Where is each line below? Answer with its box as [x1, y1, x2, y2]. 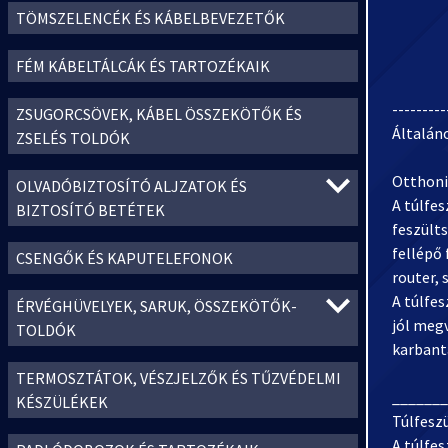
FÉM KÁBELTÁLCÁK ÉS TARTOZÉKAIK [16, 56, 270, 76]
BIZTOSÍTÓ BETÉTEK [16, 200, 165, 220]
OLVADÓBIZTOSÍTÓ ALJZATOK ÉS [16, 176, 247, 196]
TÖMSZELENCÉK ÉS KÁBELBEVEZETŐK [16, 8, 285, 28]
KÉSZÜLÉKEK [16, 392, 108, 412]
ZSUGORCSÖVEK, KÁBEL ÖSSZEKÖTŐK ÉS [16, 104, 302, 124]
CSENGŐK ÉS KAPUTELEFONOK [16, 248, 233, 268]
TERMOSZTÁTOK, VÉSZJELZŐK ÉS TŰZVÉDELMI [16, 368, 341, 388]
